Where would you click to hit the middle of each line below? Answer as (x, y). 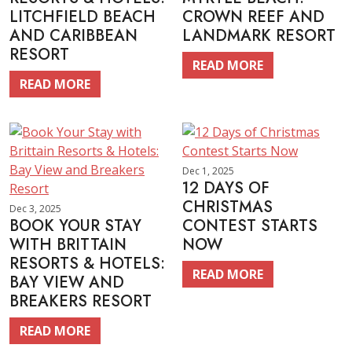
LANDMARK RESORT (259, 36)
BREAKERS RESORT (81, 301)
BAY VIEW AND (67, 282)
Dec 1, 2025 (208, 171)
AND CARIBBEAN (73, 36)
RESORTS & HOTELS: (87, 264)
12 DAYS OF (226, 188)
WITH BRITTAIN (68, 245)
